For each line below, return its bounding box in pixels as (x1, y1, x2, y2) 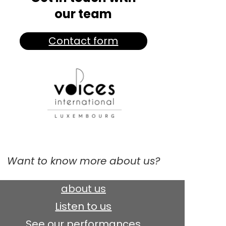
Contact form (48, 34, 119, 48)
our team (54, 6, 112, 23)
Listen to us (55, 199, 112, 214)
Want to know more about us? (7, 154, 160, 168)
